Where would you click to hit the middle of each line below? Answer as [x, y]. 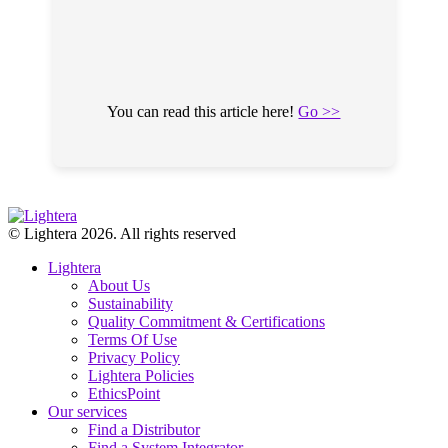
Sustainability [130, 304]
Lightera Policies [141, 376]
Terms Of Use [132, 340]
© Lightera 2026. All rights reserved [122, 234]
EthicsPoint [124, 394]
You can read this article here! [203, 112]
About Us [119, 286]
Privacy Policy [134, 358]
